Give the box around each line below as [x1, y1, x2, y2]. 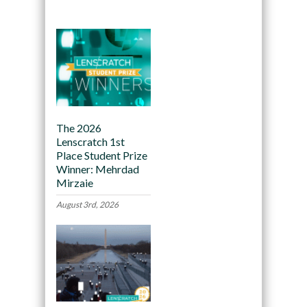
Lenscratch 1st [56, 134, 125, 148]
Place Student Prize [56, 148, 147, 162]
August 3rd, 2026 [56, 199, 119, 210]
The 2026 [56, 121, 101, 134]
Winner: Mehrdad [56, 162, 139, 175]
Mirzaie [56, 175, 93, 189]
